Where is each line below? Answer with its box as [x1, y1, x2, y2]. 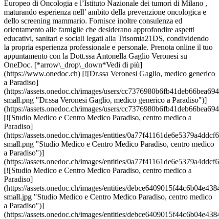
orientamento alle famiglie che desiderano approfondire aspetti [4, 25, 195, 34]
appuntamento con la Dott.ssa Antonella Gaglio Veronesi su [4, 52, 187, 60]
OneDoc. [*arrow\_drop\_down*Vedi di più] [4, 61, 142, 69]
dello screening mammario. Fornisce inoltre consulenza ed [4, 17, 182, 25]
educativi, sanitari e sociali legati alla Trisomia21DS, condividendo [4, 34, 209, 43]
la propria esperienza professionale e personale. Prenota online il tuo [4, 43, 213, 51]
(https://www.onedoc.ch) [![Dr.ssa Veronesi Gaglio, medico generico [4, 69, 215, 78]
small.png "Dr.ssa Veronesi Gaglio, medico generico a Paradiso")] [4, 96, 207, 104]
